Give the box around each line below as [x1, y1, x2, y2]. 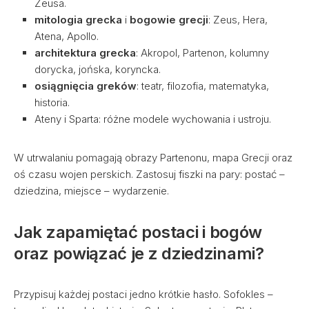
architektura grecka [34, 46, 136, 59]
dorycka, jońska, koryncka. [34, 63, 161, 76]
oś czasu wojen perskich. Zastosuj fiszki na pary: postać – [14, 168, 285, 181]
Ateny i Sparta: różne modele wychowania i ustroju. [34, 112, 271, 126]
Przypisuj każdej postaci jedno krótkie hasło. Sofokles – [14, 288, 273, 301]
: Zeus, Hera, [208, 13, 268, 26]
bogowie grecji [130, 13, 208, 26]
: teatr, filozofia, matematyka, [137, 79, 269, 92]
